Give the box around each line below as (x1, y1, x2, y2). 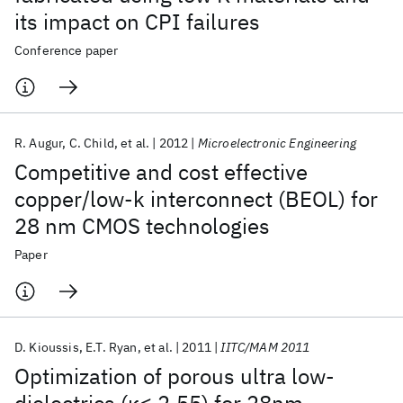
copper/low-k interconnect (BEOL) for (14, 184, 378, 213)
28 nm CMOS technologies (14, 211, 270, 240)
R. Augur (14, 135, 63, 151)
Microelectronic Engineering (197, 135, 357, 151)
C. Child (68, 135, 114, 151)
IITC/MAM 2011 (220, 339, 310, 355)
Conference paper (14, 42, 119, 58)
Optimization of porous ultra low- (14, 362, 335, 390)
